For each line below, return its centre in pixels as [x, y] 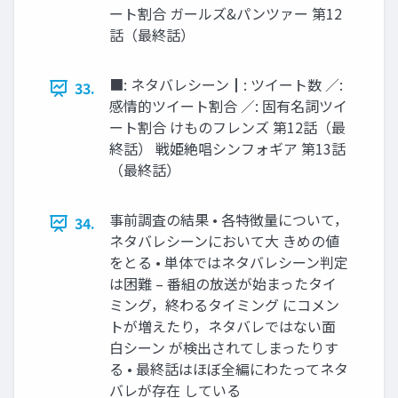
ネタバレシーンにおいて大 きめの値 [224, 241]
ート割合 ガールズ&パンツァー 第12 [226, 13]
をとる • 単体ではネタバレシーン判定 [229, 262]
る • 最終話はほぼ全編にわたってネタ [229, 369]
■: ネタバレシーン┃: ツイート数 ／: [226, 84]
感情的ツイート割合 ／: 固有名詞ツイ [228, 106]
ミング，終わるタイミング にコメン [224, 305]
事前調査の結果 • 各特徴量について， [229, 219]
